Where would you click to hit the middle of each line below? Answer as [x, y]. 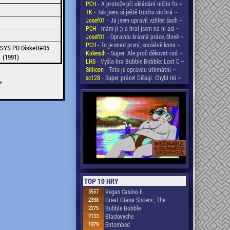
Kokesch [96, 53]
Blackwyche [119, 216]
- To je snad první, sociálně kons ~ [138, 45]
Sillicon [95, 69]
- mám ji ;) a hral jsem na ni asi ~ [138, 28]
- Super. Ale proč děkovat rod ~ [144, 53]
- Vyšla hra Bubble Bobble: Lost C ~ [140, 61]
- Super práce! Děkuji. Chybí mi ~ [141, 78]
